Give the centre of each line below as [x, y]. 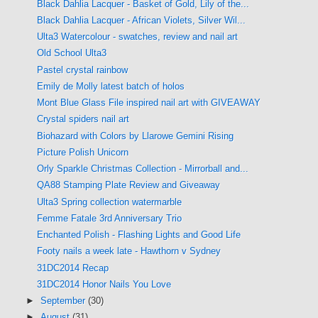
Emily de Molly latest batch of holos [111, 86]
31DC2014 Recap [73, 268]
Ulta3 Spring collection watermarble [110, 202]
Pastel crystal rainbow [83, 70]
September [64, 301]
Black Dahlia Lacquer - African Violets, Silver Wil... [142, 20]
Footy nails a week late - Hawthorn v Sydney [129, 251]
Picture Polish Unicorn [83, 152]
